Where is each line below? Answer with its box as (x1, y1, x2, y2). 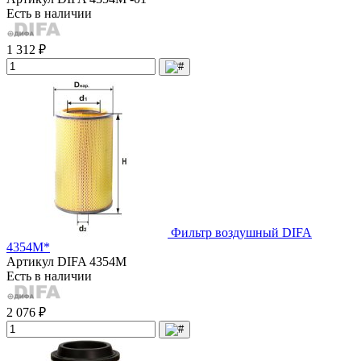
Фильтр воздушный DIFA (171, 225, 312, 239)
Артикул (6, 254, 57, 268)
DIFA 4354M (57, 254, 127, 268)
